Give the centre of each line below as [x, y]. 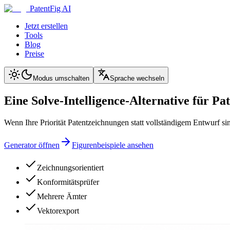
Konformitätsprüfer [68, 182]
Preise [34, 54]
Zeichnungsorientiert [70, 167]
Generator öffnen [32, 145]
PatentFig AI [50, 8]
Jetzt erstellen [46, 26]
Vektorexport [58, 210]
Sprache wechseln [137, 78]
